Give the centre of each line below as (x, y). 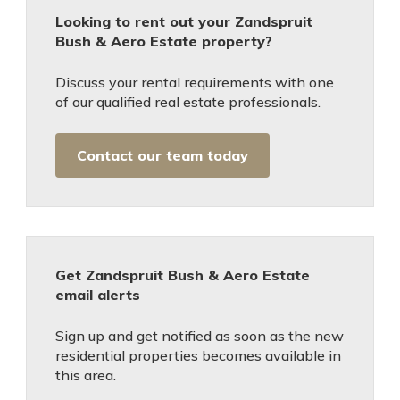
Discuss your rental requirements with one (195, 82)
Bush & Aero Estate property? (164, 41)
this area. (86, 375)
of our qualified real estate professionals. (188, 102)
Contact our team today (162, 155)
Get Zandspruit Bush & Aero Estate (183, 275)
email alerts (98, 295)
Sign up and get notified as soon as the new (200, 336)
